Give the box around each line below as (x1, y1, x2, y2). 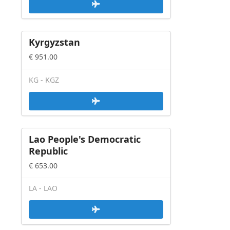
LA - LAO (29, 183, 57, 194)
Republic (29, 144, 68, 157)
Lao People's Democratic (29, 132, 141, 145)
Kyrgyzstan (29, 36, 80, 49)
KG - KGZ (29, 74, 59, 85)
